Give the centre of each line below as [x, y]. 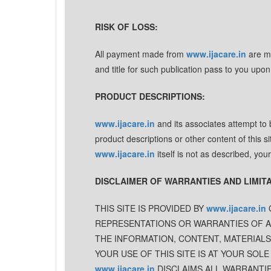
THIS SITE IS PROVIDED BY [151, 208]
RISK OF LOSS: [126, 27]
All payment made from [141, 54]
